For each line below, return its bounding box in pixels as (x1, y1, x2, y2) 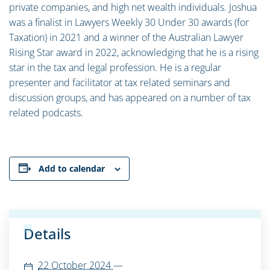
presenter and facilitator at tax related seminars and (9, 75, 230, 89)
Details (24, 223, 71, 243)
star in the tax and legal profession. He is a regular (9, 60, 221, 74)
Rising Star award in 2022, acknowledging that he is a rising (9, 45, 259, 59)
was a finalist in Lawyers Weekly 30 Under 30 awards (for (9, 15, 249, 29)
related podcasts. (9, 105, 83, 119)
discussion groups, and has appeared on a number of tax (9, 90, 251, 104)
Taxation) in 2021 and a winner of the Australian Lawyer (9, 30, 243, 44)
